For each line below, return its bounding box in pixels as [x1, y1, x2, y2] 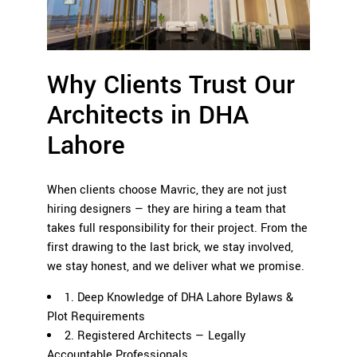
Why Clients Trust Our [47, 66, 295, 104]
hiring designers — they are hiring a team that [47, 200, 286, 218]
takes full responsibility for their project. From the [47, 219, 308, 237]
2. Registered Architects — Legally [65, 327, 245, 344]
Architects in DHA [47, 96, 249, 134]
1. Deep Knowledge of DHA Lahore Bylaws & [65, 288, 293, 306]
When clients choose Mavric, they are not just [47, 181, 287, 198]
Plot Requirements [47, 308, 145, 325]
